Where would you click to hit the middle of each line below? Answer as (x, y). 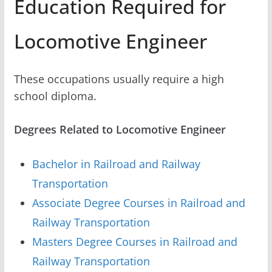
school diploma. (55, 96)
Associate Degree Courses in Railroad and (138, 202)
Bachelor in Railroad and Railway (116, 164)
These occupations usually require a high (119, 79)
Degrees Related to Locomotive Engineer (120, 129)
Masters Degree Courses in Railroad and (134, 241)
